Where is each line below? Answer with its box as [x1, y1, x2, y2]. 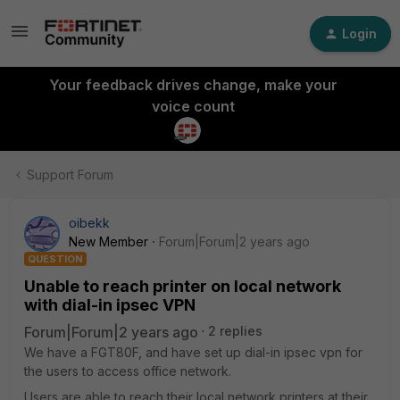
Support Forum [27, 167, 113, 182]
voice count [151, 97, 235, 115]
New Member [69, 234, 148, 249]
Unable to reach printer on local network [24, 277, 341, 296]
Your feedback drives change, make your [48, 76, 337, 94]
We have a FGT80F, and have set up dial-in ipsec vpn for [24, 345, 362, 360]
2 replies [208, 323, 262, 338]
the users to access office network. [24, 363, 231, 379]
